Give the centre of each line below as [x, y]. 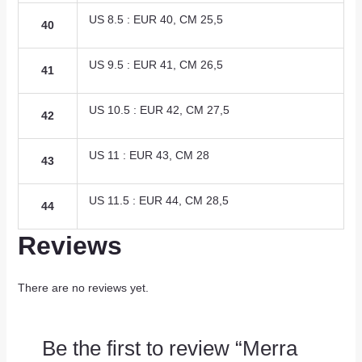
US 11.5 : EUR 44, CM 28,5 [158, 201]
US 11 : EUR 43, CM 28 [149, 156]
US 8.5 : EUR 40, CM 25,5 [156, 20]
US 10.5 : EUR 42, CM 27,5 [159, 110]
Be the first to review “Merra [169, 349]
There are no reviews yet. [83, 288]
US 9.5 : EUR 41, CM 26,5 [156, 65]
